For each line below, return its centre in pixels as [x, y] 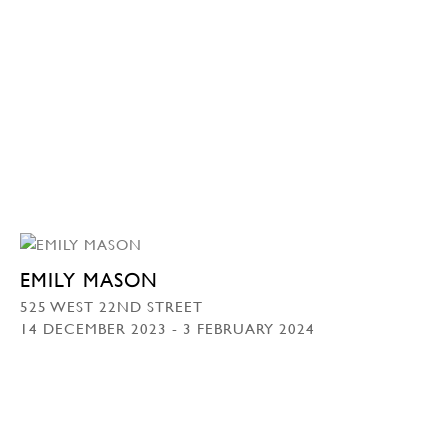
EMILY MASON [89, 279]
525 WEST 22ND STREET [111, 305]
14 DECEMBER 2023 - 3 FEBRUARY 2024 [167, 327]
